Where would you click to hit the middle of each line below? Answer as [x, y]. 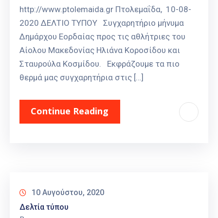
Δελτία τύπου [44, 207]
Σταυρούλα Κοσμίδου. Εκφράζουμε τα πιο [100, 64]
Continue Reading [70, 111]
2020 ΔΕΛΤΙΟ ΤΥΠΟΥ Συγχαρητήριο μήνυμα [102, 23]
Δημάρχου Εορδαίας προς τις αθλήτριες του [102, 37]
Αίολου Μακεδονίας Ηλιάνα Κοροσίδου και [100, 50]
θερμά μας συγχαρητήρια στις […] [82, 78]
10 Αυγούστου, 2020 [68, 193]
